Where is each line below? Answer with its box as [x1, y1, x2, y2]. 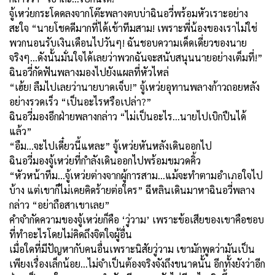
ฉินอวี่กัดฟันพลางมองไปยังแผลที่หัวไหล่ [9, 65, 169, 79]
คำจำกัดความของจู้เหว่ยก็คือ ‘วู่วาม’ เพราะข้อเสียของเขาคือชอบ [9, 212, 264, 226]
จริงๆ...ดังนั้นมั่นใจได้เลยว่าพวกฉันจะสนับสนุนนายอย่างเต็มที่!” [9, 50, 263, 64]
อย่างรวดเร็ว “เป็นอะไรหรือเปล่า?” [9, 95, 152, 108]
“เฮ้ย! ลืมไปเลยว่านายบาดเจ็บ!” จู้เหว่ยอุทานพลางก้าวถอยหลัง [9, 80, 260, 93]
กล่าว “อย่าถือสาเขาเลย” [9, 198, 110, 211]
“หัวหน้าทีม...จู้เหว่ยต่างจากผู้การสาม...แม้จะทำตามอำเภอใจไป [9, 168, 263, 182]
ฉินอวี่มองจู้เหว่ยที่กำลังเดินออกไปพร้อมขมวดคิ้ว [9, 153, 201, 167]
